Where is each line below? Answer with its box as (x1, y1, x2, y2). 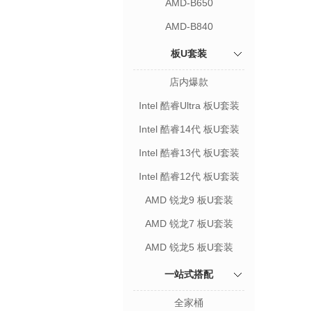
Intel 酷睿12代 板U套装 (138, 171, 239, 182)
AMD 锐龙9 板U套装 (144, 194, 233, 205)
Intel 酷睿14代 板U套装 (138, 124, 239, 135)
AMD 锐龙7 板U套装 (144, 218, 233, 229)
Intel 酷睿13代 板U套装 (138, 147, 239, 158)
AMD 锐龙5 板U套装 (144, 242, 233, 253)
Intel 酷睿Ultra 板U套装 (138, 100, 239, 111)
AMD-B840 (165, 21, 213, 32)
